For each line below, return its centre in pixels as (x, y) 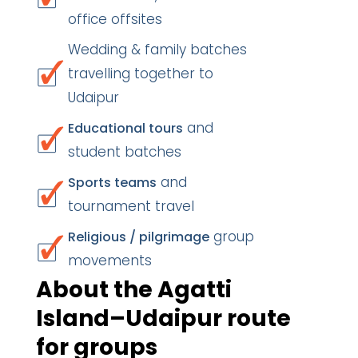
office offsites (115, 19)
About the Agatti (134, 290)
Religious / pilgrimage (139, 237)
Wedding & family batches (157, 50)
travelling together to (141, 74)
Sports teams (112, 183)
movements (110, 261)
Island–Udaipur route (163, 318)
